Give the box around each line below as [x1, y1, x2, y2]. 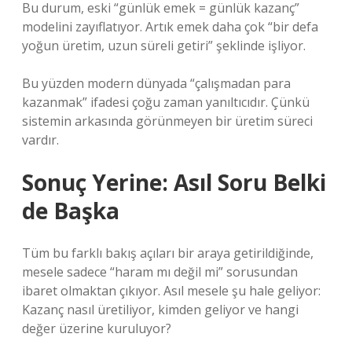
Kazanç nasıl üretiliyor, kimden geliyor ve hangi [22, 301, 299, 318]
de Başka [22, 196, 119, 225]
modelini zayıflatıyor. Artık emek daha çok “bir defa [22, 18, 318, 35]
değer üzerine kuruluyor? [22, 320, 171, 337]
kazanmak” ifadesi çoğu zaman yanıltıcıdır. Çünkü [22, 93, 310, 111]
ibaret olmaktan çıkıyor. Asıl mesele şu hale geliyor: [22, 282, 321, 299]
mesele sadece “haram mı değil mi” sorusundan [22, 263, 298, 280]
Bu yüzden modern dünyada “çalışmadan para [22, 75, 291, 92]
